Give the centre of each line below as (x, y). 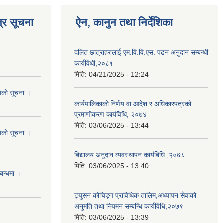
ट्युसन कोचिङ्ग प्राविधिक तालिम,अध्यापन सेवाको (135, 195)
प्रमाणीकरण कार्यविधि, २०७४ (111, 114)
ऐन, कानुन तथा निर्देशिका (124, 22)
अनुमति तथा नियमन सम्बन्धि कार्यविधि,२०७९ (129, 206)
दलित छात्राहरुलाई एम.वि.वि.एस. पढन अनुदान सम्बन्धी (141, 52)
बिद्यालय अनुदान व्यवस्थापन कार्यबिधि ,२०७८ (129, 155)
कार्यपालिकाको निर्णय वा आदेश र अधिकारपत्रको (133, 103)
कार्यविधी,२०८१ (94, 63)
